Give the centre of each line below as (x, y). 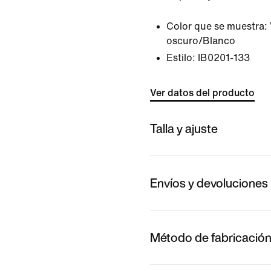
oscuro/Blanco (201, 41)
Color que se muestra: (217, 26)
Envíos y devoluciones (209, 183)
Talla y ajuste (184, 128)
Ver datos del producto (202, 93)
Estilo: (181, 58)
